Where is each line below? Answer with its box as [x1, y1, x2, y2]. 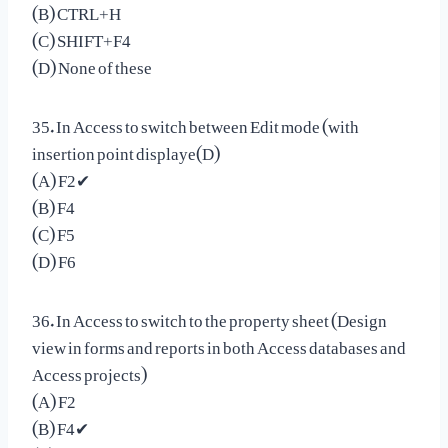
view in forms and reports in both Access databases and [32, 321, 406, 364]
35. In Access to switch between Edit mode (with [32, 100, 359, 143]
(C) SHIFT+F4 [32, 14, 131, 57]
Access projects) [32, 348, 147, 391]
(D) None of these [32, 41, 152, 84]
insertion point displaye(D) [32, 127, 220, 170]
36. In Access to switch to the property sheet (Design [32, 294, 387, 337]
